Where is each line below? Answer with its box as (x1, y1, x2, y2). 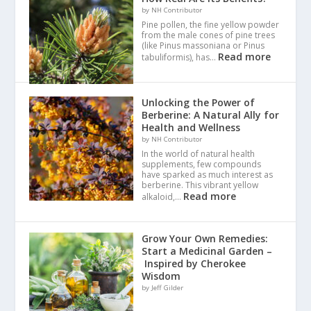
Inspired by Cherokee (142, 256, 246, 270)
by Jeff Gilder (142, 283, 184, 292)
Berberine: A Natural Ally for (142, 108, 280, 121)
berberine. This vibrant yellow (142, 178, 259, 191)
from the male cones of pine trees (142, 28, 276, 41)
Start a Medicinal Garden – (142, 244, 273, 258)
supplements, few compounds (142, 158, 262, 170)
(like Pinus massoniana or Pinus (142, 39, 265, 51)
